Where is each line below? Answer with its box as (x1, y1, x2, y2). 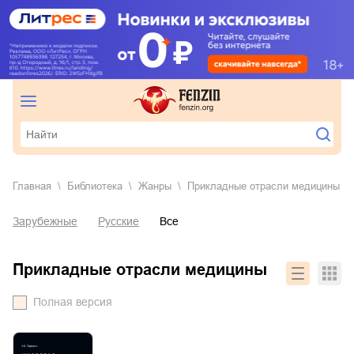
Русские (98, 215, 139, 228)
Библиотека (74, 180, 122, 193)
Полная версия (33, 296, 112, 309)
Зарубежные (13, 215, 77, 228)
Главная (17, 180, 51, 193)
